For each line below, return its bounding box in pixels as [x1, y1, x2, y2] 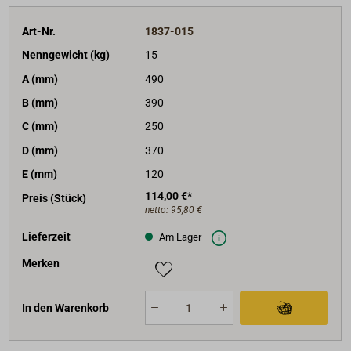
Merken [22, 257, 60, 270]
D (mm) [22, 143, 59, 157]
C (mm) [22, 120, 59, 133]
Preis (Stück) [22, 191, 87, 204]
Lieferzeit [22, 230, 71, 243]
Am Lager [156, 230, 201, 243]
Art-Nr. [22, 24, 56, 38]
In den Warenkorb [22, 301, 110, 314]
